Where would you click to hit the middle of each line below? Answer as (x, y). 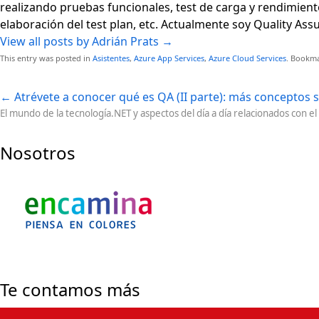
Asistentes (111, 58)
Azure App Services (169, 58)
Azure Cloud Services (247, 58)
